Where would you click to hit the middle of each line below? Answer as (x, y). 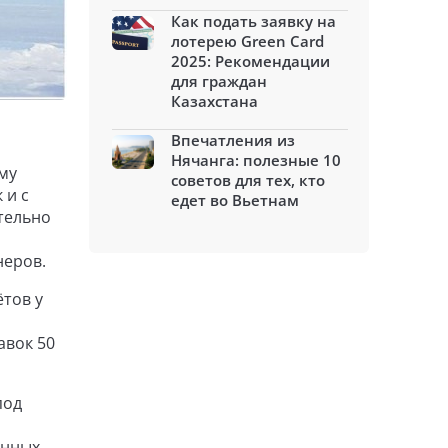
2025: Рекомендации (250, 61)
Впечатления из (233, 140)
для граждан (219, 81)
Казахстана (214, 101)
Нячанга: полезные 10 (256, 160)
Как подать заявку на (253, 21)
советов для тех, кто (248, 180)
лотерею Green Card (247, 41)
